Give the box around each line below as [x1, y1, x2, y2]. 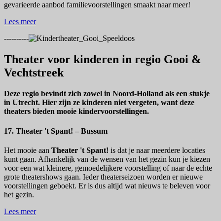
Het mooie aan [4, 146, 51, 154]
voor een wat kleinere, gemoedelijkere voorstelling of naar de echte [4, 163, 212, 172]
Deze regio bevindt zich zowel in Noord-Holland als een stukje [4, 89, 210, 98]
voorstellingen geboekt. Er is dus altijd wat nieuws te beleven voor [4, 181, 210, 190]
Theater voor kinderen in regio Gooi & [4, 53, 201, 66]
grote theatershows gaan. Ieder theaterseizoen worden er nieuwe [4, 172, 203, 181]
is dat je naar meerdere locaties [109, 146, 205, 154]
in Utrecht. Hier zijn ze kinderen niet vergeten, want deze [4, 98, 194, 107]
